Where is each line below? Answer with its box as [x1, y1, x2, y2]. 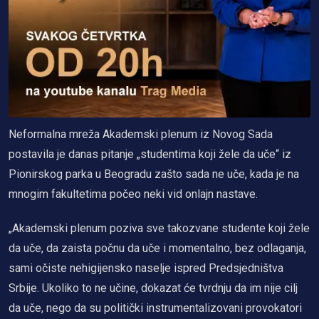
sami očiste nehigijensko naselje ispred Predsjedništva [9, 261, 283, 275]
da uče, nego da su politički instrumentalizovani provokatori [9, 300, 302, 315]
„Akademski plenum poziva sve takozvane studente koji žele [9, 221, 310, 235]
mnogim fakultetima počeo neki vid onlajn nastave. [9, 187, 258, 201]
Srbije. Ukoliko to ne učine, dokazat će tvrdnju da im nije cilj [9, 281, 298, 295]
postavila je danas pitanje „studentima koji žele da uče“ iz [9, 147, 291, 161]
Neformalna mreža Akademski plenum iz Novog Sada [9, 127, 273, 141]
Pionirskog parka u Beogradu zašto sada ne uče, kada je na [9, 167, 299, 181]
